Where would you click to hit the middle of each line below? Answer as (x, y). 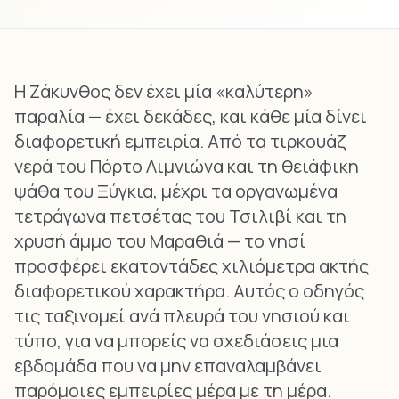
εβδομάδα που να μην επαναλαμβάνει (168, 366)
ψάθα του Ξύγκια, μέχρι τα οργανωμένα (176, 191)
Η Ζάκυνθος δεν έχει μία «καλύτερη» (164, 91)
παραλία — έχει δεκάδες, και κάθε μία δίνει (191, 116)
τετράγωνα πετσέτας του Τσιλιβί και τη (180, 216)
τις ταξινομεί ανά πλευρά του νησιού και (182, 316)
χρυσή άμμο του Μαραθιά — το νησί (160, 241)
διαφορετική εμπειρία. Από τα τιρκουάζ (180, 141)
